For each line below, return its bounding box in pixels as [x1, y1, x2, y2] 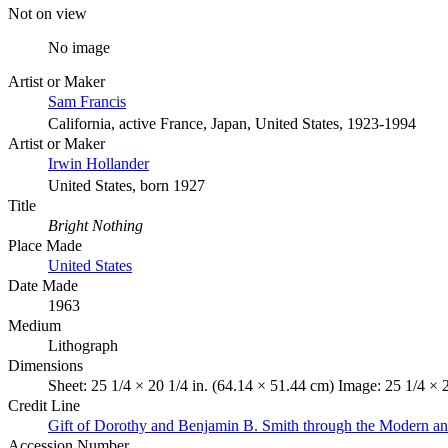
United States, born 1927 [48, 176, 205, 194]
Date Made [8, 276, 78, 294]
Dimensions [8, 356, 83, 374]
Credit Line [8, 396, 80, 414]
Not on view [8, 4, 87, 22]
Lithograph [48, 336, 118, 354]
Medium [8, 316, 61, 334]
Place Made [8, 236, 82, 254]
